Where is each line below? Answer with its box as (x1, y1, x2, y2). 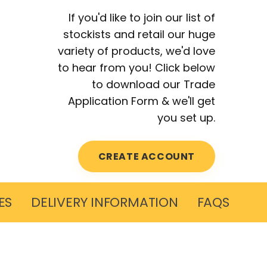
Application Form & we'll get (68, 94, 215, 109)
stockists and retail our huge (63, 27, 215, 42)
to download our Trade (92, 77, 215, 92)
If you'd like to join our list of (69, 10, 215, 26)
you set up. (157, 110, 215, 126)
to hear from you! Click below (58, 60, 215, 76)
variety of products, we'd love (58, 44, 215, 59)
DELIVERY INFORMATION (31, 193, 178, 212)
